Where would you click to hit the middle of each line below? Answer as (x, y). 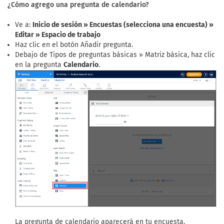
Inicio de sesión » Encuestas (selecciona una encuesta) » (123, 25)
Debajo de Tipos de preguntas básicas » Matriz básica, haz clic (115, 55)
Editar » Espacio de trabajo (58, 35)
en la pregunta (39, 65)
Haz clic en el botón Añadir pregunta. (74, 45)
